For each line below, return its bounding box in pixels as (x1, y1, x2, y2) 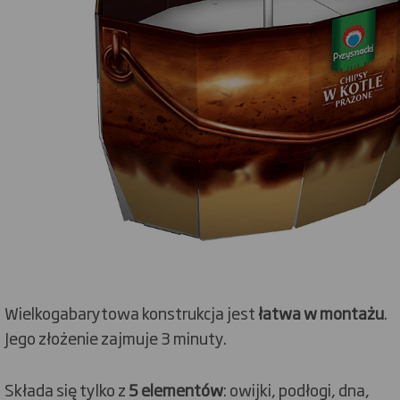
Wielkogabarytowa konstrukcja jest (4, 301, 258, 324)
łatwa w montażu (258, 301, 384, 324)
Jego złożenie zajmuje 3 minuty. (4, 326, 227, 349)
